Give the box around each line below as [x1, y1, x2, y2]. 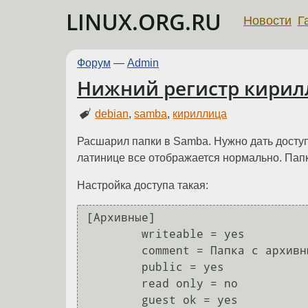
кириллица [173, 107, 228, 120]
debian [95, 107, 129, 120]
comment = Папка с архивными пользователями [87, 244, 142, 258]
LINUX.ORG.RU [66, 7, 221, 36]
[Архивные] [87, 211, 155, 225]
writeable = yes [87, 228, 142, 241]
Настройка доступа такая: [77, 179, 208, 191]
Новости [243, 13, 291, 27]
